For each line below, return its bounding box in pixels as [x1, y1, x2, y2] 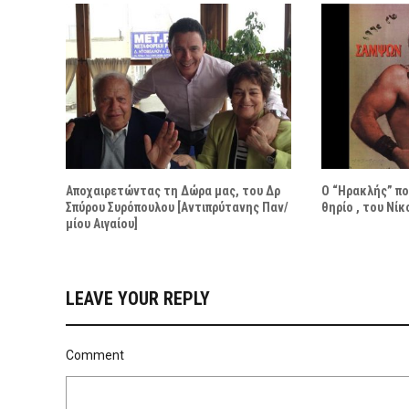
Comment [66, 348, 124, 363]
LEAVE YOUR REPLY [66, 288, 210, 310]
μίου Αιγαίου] [66, 216, 138, 232]
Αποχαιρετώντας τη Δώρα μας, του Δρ [66, 184, 280, 199]
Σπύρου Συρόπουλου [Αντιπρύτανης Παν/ [66, 200, 288, 215]
